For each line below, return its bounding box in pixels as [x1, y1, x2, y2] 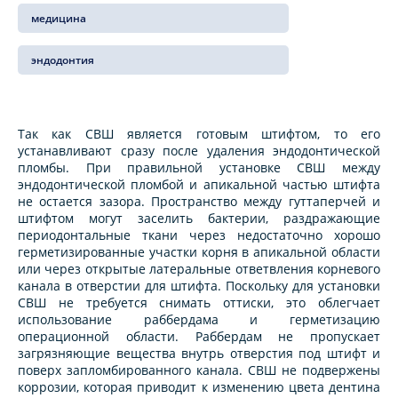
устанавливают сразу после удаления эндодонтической [18, 142, 380, 160]
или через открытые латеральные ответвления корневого [18, 260, 380, 278]
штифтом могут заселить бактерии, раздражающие [18, 210, 380, 227]
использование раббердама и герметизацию [18, 311, 380, 329]
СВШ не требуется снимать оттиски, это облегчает [18, 294, 380, 312]
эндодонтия [31, 52, 94, 68]
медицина [31, 11, 86, 27]
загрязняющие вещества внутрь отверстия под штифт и [18, 345, 380, 362]
